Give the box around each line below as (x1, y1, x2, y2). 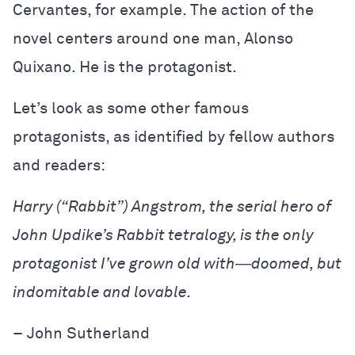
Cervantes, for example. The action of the (13, 2, 314, 18)
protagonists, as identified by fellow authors (13, 129, 334, 145)
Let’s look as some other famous (13, 101, 249, 116)
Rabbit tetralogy (116, 227, 233, 243)
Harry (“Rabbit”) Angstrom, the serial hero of (13, 199, 331, 215)
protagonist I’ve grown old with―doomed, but (13, 256, 342, 272)
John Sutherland (27, 326, 150, 342)
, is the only (233, 227, 314, 243)
